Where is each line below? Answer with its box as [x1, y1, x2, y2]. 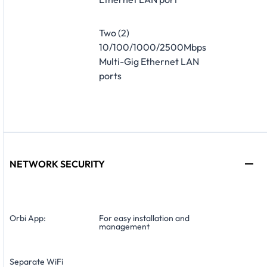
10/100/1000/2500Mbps [99, 41, 206, 53]
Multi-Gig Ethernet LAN [99, 55, 199, 67]
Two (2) [99, 26, 129, 39]
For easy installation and [99, 213, 190, 224]
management [99, 221, 150, 232]
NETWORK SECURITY [10, 158, 105, 170]
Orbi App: [10, 213, 46, 224]
